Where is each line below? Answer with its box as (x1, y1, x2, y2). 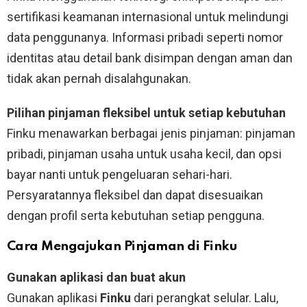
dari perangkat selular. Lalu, (131, 290, 278, 305)
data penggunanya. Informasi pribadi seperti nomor (7, 29, 283, 45)
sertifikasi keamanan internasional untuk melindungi (7, 9, 288, 24)
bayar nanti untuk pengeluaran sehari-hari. (7, 167, 232, 182)
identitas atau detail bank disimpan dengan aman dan (7, 50, 293, 65)
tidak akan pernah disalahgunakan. (7, 71, 191, 86)
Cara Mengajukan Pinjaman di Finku (7, 239, 237, 253)
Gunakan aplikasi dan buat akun (7, 269, 186, 284)
